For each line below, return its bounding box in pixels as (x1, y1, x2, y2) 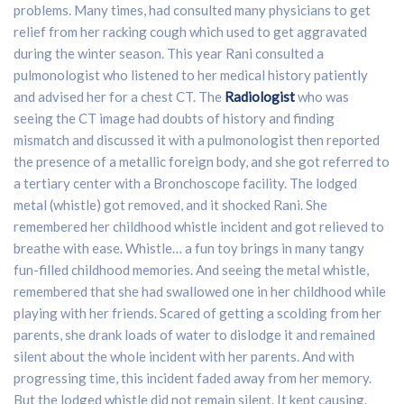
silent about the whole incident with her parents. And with (14, 348, 354, 365)
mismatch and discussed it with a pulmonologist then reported (14, 132, 380, 149)
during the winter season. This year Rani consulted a (14, 45, 324, 62)
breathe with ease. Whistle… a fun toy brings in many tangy (14, 240, 364, 257)
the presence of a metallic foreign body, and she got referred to (14, 153, 390, 170)
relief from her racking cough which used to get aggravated (14, 23, 367, 41)
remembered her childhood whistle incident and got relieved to (14, 218, 384, 235)
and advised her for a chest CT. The (14, 88, 225, 106)
